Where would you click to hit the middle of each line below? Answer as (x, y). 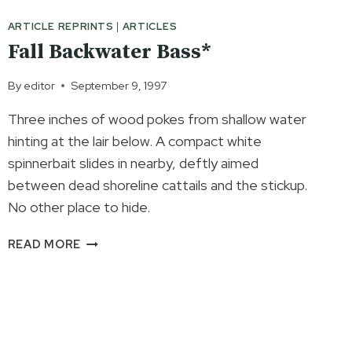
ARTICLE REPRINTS (60, 26)
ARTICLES (150, 26)
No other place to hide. (79, 207)
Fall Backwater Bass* (109, 52)
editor (39, 86)
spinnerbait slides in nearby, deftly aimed (133, 163)
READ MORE (44, 244)
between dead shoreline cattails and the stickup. (157, 185)
